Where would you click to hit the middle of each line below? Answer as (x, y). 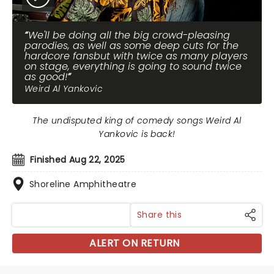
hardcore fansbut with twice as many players (136, 56)
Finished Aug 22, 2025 (78, 160)
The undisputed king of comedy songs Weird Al (137, 120)
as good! (46, 77)
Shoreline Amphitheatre (83, 184)
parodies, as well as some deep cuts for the (131, 46)
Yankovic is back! (137, 134)
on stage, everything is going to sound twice (133, 66)
